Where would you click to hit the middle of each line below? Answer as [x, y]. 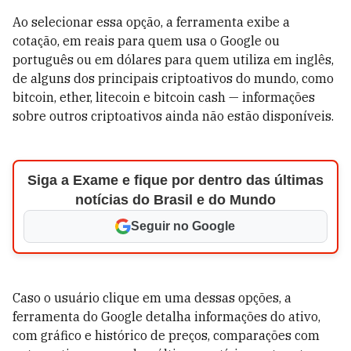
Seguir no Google [183, 226]
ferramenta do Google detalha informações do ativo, [166, 317]
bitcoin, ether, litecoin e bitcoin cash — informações [164, 97]
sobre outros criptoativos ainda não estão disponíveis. [173, 116]
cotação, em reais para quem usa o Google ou [146, 41]
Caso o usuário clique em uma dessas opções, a [152, 298]
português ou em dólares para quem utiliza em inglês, [173, 60]
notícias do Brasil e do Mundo [175, 200]
